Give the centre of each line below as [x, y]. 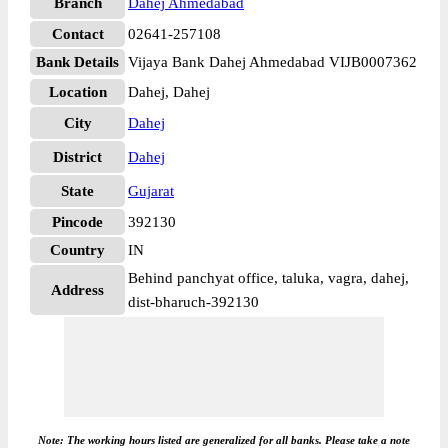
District [77, 157]
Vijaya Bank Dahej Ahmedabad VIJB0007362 [272, 62]
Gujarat [151, 191]
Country [77, 250]
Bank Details [77, 62]
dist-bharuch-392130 [193, 302]
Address [77, 290]
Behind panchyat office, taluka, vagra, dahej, [268, 278]
